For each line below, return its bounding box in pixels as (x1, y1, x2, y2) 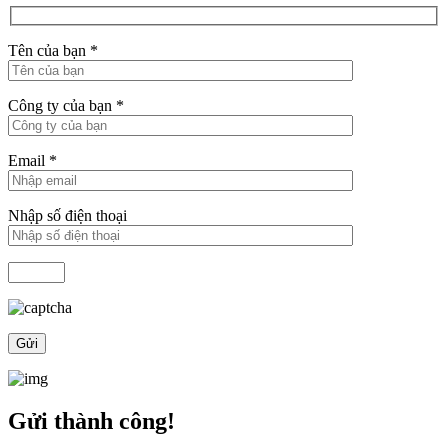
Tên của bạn (8, 41, 90, 59)
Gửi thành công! (8, 407, 175, 434)
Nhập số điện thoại (8, 206, 127, 224)
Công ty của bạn (8, 96, 116, 114)
